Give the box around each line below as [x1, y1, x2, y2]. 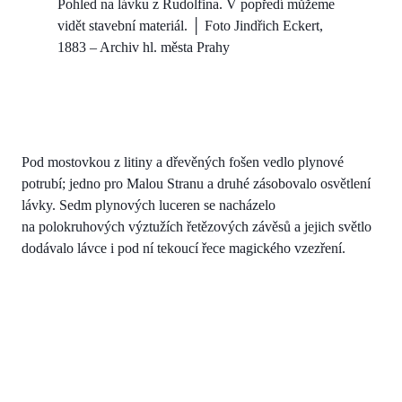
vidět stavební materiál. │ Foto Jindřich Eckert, [57, 18, 323, 34]
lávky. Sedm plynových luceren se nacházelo [22, 197, 275, 214]
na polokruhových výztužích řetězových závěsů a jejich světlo [22, 219, 371, 235]
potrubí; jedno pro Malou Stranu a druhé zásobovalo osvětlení [22, 176, 371, 192]
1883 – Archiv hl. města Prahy [57, 39, 230, 56]
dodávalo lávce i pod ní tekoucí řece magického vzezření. [22, 240, 345, 257]
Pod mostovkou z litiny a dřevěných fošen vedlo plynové [22, 154, 344, 170]
